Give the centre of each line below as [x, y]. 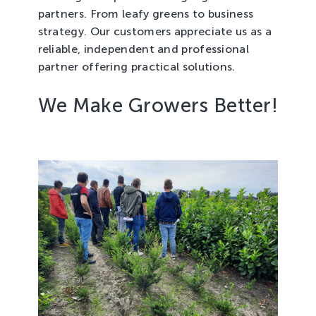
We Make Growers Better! [158, 105]
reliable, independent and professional [143, 49]
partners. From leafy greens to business [146, 14]
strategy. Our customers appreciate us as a [155, 31]
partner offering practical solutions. [136, 67]
